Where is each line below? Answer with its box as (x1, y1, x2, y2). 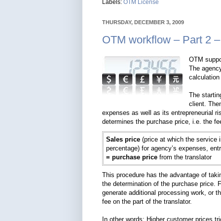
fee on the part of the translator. (102, 197, 192, 205)
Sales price (106, 135, 140, 143)
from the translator (157, 153, 212, 161)
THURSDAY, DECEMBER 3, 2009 (102, 19, 184, 26)
